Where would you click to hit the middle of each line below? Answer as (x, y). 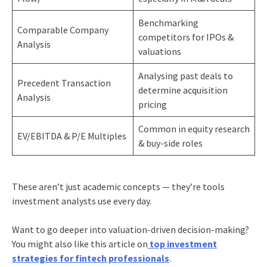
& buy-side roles (170, 143)
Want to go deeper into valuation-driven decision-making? (130, 230)
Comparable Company (63, 30)
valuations (159, 52)
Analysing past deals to (185, 76)
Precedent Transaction (64, 83)
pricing (152, 105)
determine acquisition (183, 90)
